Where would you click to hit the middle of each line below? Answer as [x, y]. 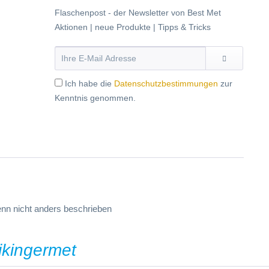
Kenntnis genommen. [95, 98]
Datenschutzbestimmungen [166, 84]
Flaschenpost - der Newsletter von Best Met [138, 13]
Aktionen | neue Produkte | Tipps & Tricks [133, 27]
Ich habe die [89, 84]
